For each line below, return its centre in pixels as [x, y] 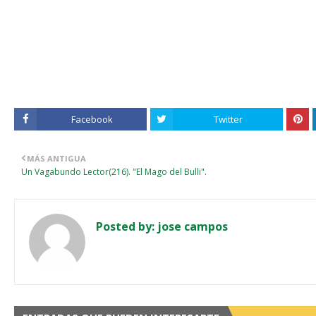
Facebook [92, 119]
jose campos [191, 226]
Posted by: [125, 226]
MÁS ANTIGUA [56, 158]
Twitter [228, 119]
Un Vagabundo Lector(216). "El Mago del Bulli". [114, 172]
